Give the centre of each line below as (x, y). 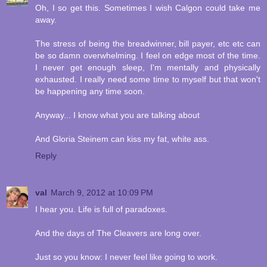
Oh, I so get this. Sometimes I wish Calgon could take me (148, 8)
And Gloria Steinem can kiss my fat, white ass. (122, 139)
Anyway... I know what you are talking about (117, 115)
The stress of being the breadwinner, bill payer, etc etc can (148, 44)
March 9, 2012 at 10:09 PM (102, 193)
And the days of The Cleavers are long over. (118, 233)
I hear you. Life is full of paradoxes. (101, 209)
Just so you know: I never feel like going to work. (126, 257)
